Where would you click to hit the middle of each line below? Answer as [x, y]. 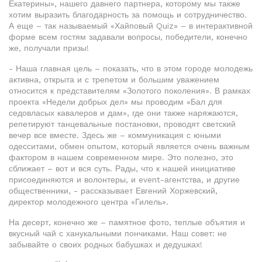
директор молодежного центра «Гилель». [89, 202]
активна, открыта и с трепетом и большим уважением [114, 80]
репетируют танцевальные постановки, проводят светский [122, 124]
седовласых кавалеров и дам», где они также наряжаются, [123, 113]
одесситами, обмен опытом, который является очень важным [129, 146]
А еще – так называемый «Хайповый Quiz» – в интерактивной [131, 26]
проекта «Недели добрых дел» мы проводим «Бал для [116, 102]
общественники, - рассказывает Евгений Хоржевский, [113, 191]
